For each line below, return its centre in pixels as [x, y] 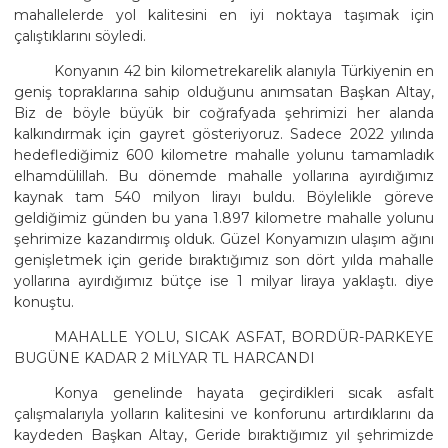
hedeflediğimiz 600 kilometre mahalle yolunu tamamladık [224, 154]
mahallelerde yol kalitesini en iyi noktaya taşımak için [224, 14]
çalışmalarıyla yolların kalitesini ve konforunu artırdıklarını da [224, 413]
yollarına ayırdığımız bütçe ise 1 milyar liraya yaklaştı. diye [224, 280]
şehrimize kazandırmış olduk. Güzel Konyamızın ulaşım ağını [224, 238]
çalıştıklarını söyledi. [80, 35]
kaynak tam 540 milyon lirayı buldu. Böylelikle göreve [224, 196]
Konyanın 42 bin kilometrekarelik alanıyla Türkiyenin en [244, 70]
